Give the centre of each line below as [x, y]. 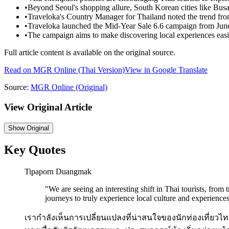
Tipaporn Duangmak [58, 172]
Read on [19, 70]
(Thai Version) [100, 70]
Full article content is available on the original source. [90, 53]
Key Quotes [35, 150]
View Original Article [48, 107]
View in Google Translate [166, 70]
